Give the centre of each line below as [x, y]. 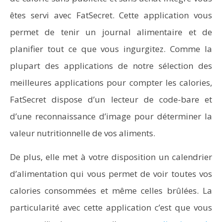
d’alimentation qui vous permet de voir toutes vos [111, 174]
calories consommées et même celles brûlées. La [111, 191]
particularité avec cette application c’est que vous [111, 207]
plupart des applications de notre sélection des [111, 66]
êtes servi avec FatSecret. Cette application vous [111, 15]
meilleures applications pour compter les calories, [111, 83]
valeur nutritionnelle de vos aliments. [83, 133]
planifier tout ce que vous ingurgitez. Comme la [111, 49]
